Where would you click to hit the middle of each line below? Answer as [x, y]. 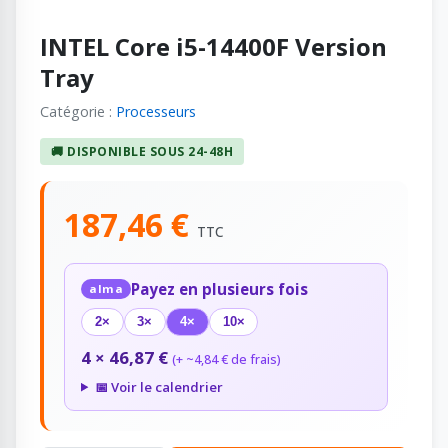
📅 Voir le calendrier [158, 386]
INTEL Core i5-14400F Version [213, 46]
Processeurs [156, 111]
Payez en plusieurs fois [219, 288]
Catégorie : [78, 111]
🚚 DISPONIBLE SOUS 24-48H [142, 151]
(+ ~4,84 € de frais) [226, 360]
